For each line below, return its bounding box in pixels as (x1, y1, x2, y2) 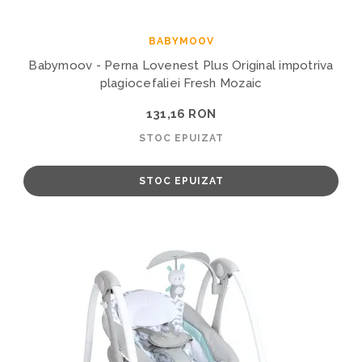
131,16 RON (146, 106, 216, 121)
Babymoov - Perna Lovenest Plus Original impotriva (28, 57, 334, 73)
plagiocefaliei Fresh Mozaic (99, 75, 263, 90)
